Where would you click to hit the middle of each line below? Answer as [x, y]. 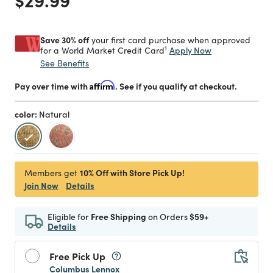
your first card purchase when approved [170, 40]
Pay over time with [52, 86]
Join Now [41, 185]
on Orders [168, 216]
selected [48, 160]
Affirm [102, 85]
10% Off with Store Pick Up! [132, 172]
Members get [52, 173]
